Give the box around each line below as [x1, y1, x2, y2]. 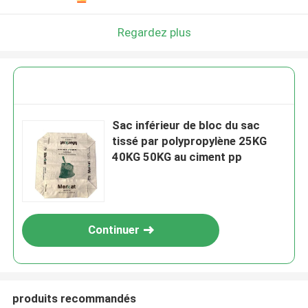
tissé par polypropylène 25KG [112, 134, 267, 148]
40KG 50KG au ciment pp [112, 150, 243, 164]
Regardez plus [117, 25, 191, 39]
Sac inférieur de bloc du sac [112, 118, 261, 133]
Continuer [87, 223, 140, 237]
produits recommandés [12, 291, 136, 305]
